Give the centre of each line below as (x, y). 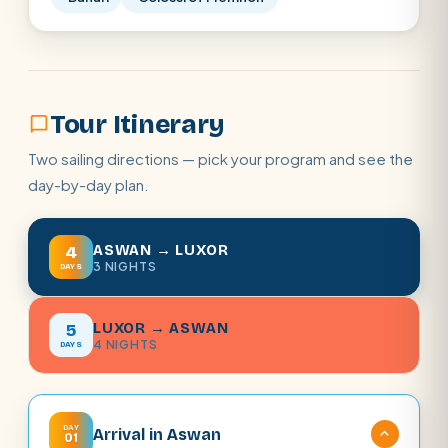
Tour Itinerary (137, 124)
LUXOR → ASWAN (161, 327)
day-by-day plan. (88, 184)
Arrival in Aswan (157, 434)
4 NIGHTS (125, 344)
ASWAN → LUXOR (161, 249)
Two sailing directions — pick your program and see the (220, 158)
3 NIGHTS (125, 266)
